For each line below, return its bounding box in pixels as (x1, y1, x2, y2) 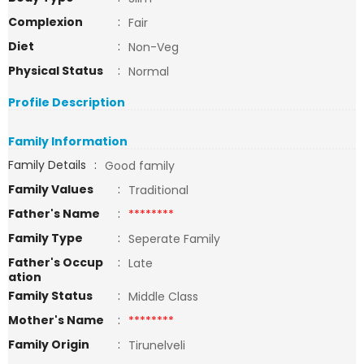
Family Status (8, 288, 93, 304)
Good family (105, 158, 175, 174)
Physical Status (8, 63, 103, 79)
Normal (128, 63, 169, 80)
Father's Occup (8, 254, 103, 271)
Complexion (8, 14, 83, 30)
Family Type (8, 230, 83, 246)
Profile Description (8, 94, 125, 110)
